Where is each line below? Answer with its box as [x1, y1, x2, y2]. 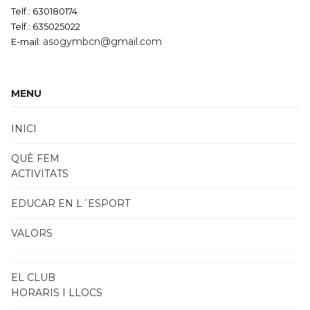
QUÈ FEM [11, 152, 60, 165]
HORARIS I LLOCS [11, 286, 102, 299]
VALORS [11, 227, 53, 239]
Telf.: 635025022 [11, 21, 80, 32]
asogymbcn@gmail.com [43, 35, 162, 48]
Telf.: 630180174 [11, 6, 77, 17]
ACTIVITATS [11, 167, 69, 180]
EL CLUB [11, 271, 55, 284]
